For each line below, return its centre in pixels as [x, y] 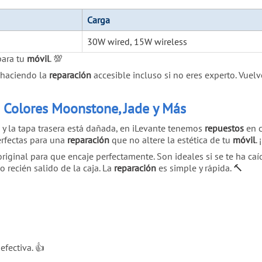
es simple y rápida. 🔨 [199, 168]
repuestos [224, 128]
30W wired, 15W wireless [137, 41]
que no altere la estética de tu [171, 140]
